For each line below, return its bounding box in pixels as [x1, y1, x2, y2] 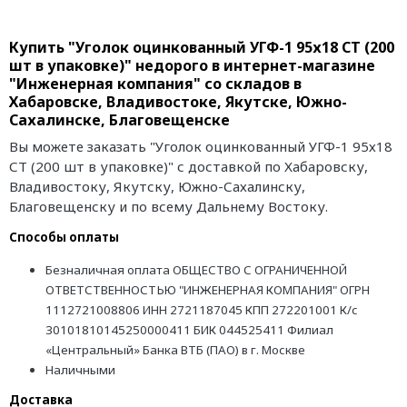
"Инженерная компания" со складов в [9, 74, 302, 94]
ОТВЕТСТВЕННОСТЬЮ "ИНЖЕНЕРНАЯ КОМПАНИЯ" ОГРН [45, 281, 370, 298]
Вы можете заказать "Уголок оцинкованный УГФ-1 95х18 [9, 136, 392, 155]
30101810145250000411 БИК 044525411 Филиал [45, 321, 333, 338]
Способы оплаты [9, 228, 119, 245]
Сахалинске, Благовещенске [9, 110, 230, 130]
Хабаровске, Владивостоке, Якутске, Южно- [9, 92, 347, 112]
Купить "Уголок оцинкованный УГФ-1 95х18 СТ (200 [9, 37, 394, 57]
